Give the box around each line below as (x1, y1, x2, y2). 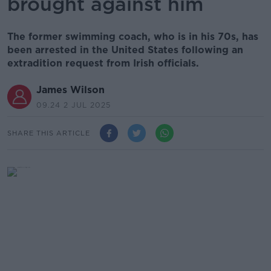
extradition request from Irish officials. (7, 57, 202, 69)
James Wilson (36, 84, 105, 96)
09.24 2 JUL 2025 (36, 100, 111, 109)
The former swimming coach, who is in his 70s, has (7, 31, 258, 42)
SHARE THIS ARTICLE (7, 128, 90, 137)
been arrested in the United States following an (7, 44, 243, 56)
